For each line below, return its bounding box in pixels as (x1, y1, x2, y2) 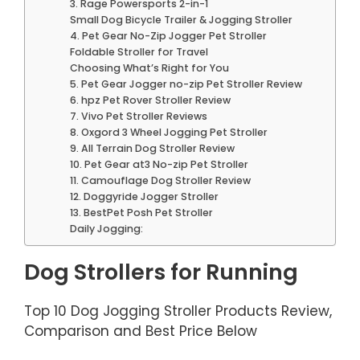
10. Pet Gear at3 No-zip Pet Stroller (70, 157, 249, 172)
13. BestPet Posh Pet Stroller (70, 206, 214, 220)
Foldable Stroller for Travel (70, 45, 209, 59)
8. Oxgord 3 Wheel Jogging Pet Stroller (70, 125, 268, 140)
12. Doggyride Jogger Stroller (70, 190, 219, 204)
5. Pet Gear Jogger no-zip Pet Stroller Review (70, 77, 303, 92)
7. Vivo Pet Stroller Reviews (70, 109, 208, 124)
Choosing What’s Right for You (70, 61, 230, 76)
